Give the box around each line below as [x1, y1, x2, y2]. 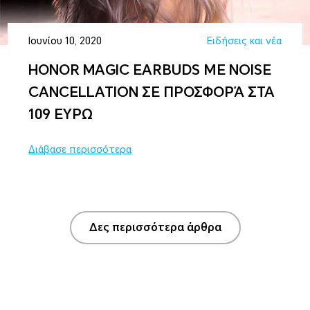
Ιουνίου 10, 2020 [28, 35, 102, 46]
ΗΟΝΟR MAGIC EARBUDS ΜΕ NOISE [28, 61, 272, 78]
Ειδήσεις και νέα [206, 35, 282, 46]
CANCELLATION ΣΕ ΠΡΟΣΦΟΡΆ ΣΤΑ [28, 83, 275, 100]
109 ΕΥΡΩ [28, 105, 93, 122]
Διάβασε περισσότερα [28, 143, 132, 155]
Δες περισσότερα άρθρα [89, 220, 221, 234]
